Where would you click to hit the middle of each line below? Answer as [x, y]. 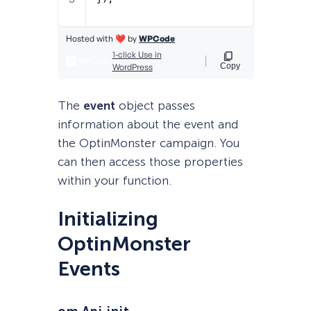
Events [89, 269]
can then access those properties [150, 162]
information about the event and [148, 125]
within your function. [114, 181]
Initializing [108, 219]
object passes [155, 106]
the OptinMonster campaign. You [148, 143]
